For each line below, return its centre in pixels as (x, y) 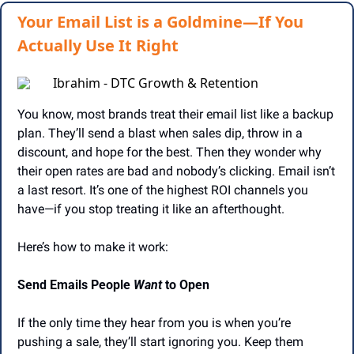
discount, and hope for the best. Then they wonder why (169, 152)
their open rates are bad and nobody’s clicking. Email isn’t (176, 171)
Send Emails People (75, 284)
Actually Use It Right (98, 45)
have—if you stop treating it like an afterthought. (151, 209)
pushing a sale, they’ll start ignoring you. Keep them (160, 341)
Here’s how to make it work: (93, 247)
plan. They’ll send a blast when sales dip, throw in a (160, 133)
